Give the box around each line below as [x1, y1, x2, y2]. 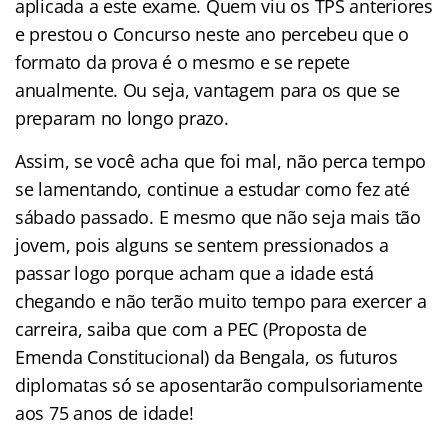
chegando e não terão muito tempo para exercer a [15, 288, 427, 313]
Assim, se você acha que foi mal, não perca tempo [15, 148, 427, 173]
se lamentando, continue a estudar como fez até [15, 176, 410, 201]
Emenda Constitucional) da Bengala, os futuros [15, 344, 398, 369]
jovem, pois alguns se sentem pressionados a [15, 232, 389, 257]
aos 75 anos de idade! [15, 400, 194, 425]
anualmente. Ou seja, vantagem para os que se [15, 77, 401, 102]
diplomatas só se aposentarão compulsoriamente [15, 372, 423, 397]
